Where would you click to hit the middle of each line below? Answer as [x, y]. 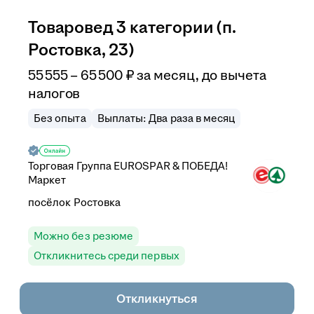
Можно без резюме [84, 236]
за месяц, [169, 75]
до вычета [234, 75]
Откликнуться [157, 299]
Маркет [47, 180]
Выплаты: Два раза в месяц [166, 118]
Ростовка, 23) [81, 50]
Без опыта [60, 118]
